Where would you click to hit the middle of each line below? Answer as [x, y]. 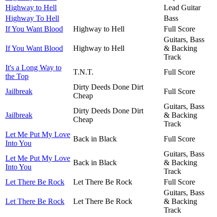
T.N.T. [83, 72]
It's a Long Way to [33, 67]
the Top [17, 76]
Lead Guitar [182, 7]
